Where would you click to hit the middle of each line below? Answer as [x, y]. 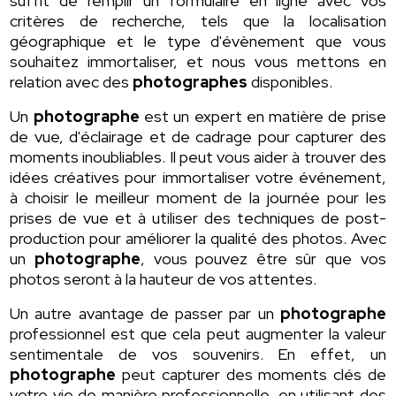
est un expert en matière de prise [263, 117]
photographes [190, 82]
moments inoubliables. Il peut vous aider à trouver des [198, 157]
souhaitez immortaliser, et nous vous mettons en [198, 62]
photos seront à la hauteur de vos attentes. [164, 279]
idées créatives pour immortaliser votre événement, [198, 178]
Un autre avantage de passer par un [145, 314]
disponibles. [290, 82]
